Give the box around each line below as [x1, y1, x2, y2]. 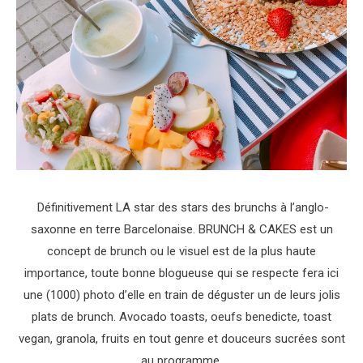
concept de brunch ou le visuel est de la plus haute [47, 244, 316, 259]
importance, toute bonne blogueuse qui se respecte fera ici [24, 266, 339, 281]
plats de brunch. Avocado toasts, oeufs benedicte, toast [32, 310, 331, 325]
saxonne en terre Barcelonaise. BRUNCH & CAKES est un [30, 222, 333, 237]
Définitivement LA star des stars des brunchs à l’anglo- [34, 200, 329, 216]
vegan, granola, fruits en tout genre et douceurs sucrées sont [18, 331, 345, 347]
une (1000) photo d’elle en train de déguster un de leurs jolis [23, 288, 340, 303]
